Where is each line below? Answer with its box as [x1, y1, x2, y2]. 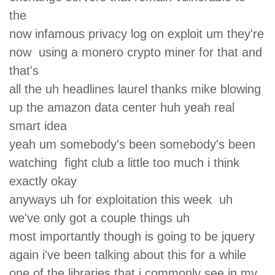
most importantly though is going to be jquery [9, 229, 258, 243]
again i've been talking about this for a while [9, 247, 254, 261]
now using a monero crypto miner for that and [9, 45, 262, 59]
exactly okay [9, 174, 84, 188]
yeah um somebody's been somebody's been [9, 137, 255, 151]
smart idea [9, 118, 74, 133]
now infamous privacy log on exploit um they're [9, 26, 264, 41]
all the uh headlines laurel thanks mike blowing [9, 82, 265, 96]
